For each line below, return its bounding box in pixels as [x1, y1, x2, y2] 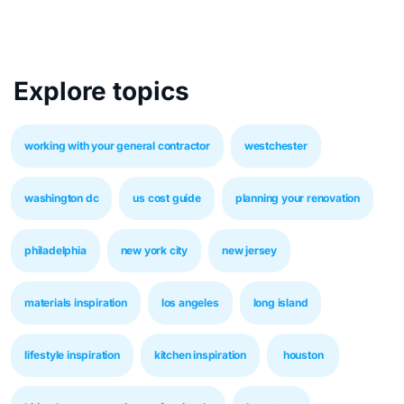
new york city [120, 243, 188, 257]
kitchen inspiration [153, 348, 247, 362]
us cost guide [133, 191, 201, 205]
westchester [243, 139, 308, 152]
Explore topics [14, 76, 189, 106]
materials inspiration [24, 296, 127, 309]
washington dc [24, 191, 99, 205]
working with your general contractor [24, 139, 210, 152]
